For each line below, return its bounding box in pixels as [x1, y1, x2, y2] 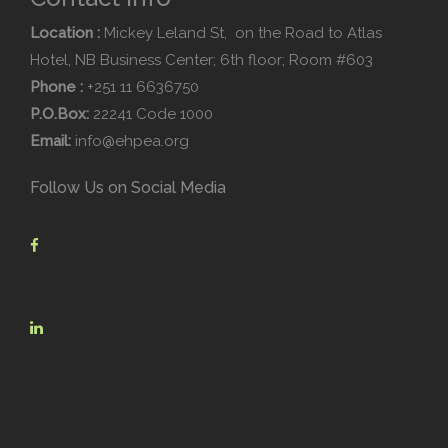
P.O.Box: [30, 105, 93, 124]
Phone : [30, 78, 83, 97]
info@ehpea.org [71, 132, 189, 151]
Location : [30, 24, 100, 43]
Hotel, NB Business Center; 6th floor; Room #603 [30, 51, 373, 70]
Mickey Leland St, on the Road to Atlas [100, 24, 382, 43]
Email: [30, 132, 71, 151]
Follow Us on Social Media [30, 177, 226, 197]
